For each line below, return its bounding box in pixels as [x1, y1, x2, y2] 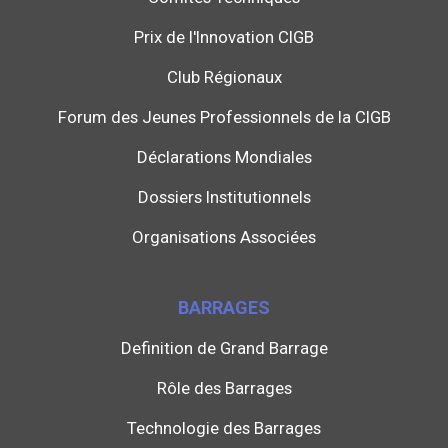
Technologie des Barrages [127, 418, 321, 439]
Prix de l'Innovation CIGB [134, 27, 314, 48]
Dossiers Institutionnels [137, 187, 311, 208]
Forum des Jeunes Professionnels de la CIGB [57, 107, 391, 128]
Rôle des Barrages [156, 378, 292, 399]
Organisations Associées [132, 227, 316, 248]
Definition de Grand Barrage [120, 338, 328, 359]
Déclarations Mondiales [136, 147, 312, 168]
